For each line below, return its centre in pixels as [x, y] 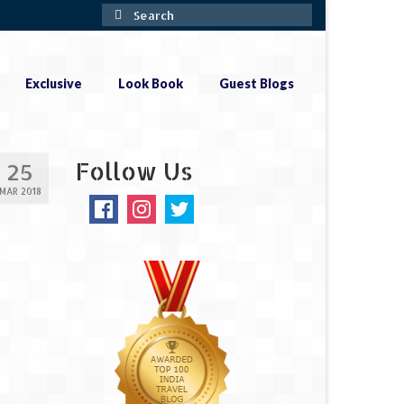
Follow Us [134, 171]
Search [124, 12]
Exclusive [53, 83]
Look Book [150, 83]
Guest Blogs [256, 83]
